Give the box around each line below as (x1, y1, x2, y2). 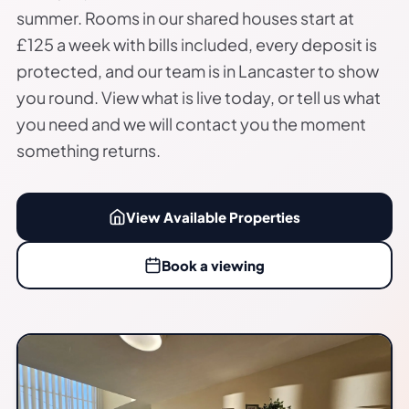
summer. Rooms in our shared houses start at (16, 7, 354, 28)
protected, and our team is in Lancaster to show (16, 60, 379, 81)
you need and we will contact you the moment (16, 113, 366, 134)
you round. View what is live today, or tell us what (16, 87, 381, 108)
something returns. (16, 140, 161, 161)
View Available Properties (126, 207, 300, 225)
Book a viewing (162, 256, 265, 274)
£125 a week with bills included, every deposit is (16, 34, 377, 55)
